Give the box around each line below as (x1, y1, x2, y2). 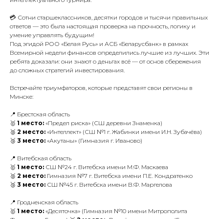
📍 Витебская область (10, 154, 71, 162)
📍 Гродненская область (10, 198, 78, 206)
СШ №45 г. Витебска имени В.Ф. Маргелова (45, 181, 172, 188)
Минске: (10, 93, 33, 100)
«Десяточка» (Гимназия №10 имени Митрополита (44, 207, 187, 215)
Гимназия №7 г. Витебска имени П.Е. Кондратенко (45, 172, 193, 179)
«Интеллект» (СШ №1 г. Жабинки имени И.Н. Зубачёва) (45, 128, 202, 135)
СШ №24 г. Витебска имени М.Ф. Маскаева (44, 163, 168, 171)
